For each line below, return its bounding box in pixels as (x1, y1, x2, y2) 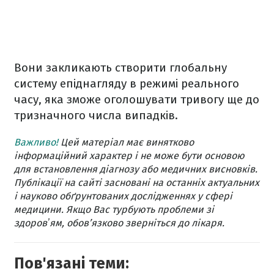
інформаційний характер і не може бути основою (14, 149, 245, 161)
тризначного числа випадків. (14, 108, 178, 122)
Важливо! (14, 136, 58, 148)
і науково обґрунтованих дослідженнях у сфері (14, 190, 232, 202)
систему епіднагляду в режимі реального (14, 76, 239, 91)
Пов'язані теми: (14, 254, 129, 273)
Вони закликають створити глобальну (14, 60, 227, 75)
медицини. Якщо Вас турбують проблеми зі (14, 203, 214, 215)
